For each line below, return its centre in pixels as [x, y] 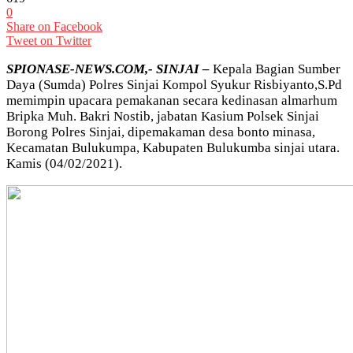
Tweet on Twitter [49, 40]
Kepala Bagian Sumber [275, 69]
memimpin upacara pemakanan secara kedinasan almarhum [172, 100]
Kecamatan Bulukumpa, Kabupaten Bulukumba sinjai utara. [173, 147]
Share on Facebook [54, 26]
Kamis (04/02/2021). [64, 163]
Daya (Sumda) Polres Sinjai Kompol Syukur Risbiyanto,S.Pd [174, 84]
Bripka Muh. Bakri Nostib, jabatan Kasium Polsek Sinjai [163, 116]
